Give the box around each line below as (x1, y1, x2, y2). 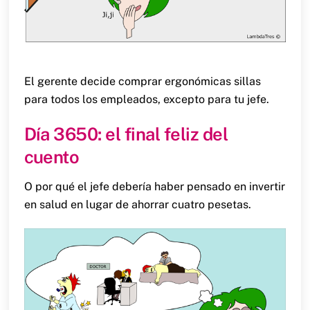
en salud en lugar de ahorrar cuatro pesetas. (24, 197, 251, 211)
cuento (24, 147, 80, 168)
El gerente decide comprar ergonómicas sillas (24, 75, 261, 89)
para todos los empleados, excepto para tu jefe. (24, 93, 269, 107)
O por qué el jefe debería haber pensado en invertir (24, 179, 285, 193)
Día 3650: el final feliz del (24, 124, 228, 145)
